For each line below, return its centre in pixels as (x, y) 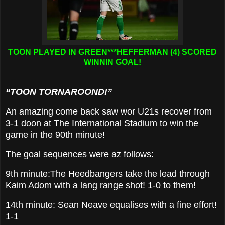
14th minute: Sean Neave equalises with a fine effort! (111, 205)
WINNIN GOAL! (113, 62)
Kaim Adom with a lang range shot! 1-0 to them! (101, 185)
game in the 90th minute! (55, 135)
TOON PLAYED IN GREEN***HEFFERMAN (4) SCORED (113, 52)
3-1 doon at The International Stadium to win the (102, 123)
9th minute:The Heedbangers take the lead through (108, 174)
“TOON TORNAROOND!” (59, 92)
